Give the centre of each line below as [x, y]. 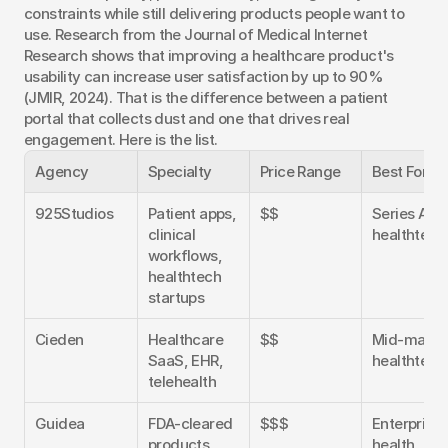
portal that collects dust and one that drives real [186, 118]
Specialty [180, 171]
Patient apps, [192, 213]
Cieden [59, 339]
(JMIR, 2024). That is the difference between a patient [206, 97]
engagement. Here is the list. [121, 139]
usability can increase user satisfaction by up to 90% [204, 76]
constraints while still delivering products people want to [214, 13]
